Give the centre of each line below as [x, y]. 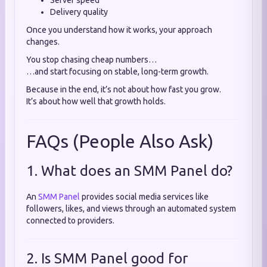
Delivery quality [79, 12]
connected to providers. [70, 221]
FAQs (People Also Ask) [120, 141]
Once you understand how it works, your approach [119, 30]
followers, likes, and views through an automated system [131, 209]
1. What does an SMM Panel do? [129, 171]
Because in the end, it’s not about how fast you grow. [124, 89]
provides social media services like [144, 197]
